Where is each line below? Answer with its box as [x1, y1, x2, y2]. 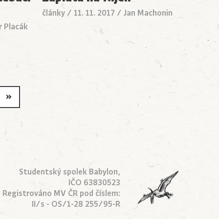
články [42, 8, 66, 19]
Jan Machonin [124, 8, 173, 19]
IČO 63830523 [68, 177, 120, 189]
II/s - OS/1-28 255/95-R [32, 199, 120, 210]
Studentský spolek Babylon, [19, 167, 120, 178]
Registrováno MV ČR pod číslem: [2, 188, 120, 199]
